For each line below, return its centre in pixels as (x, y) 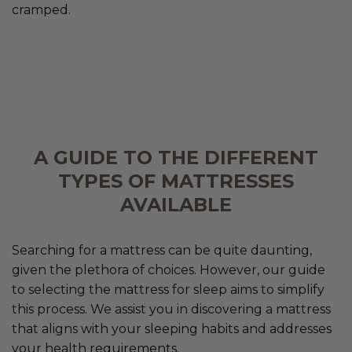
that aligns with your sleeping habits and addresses (172, 329)
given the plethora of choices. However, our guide (169, 270)
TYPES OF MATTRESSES (176, 181)
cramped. (41, 10)
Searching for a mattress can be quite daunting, (162, 251)
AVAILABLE (176, 205)
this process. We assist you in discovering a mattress (171, 310)
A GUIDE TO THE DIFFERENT (176, 158)
